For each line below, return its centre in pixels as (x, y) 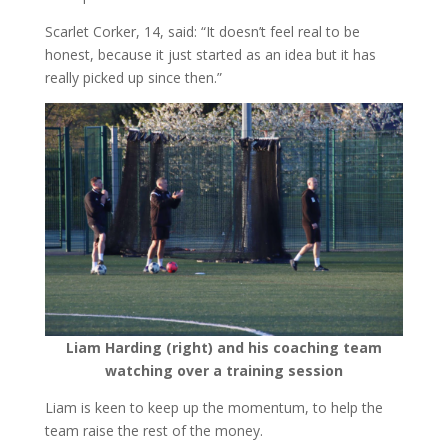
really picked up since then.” (133, 77)
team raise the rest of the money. (153, 430)
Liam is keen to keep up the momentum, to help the (213, 407)
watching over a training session (223, 370)
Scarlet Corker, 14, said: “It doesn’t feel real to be (202, 31)
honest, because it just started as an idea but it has (210, 54)
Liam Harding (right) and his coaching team (223, 347)
